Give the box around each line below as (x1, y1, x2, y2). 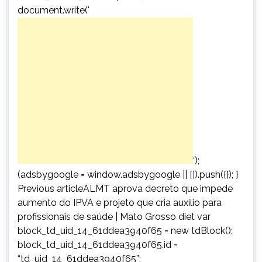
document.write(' (18, 4, 89, 16)
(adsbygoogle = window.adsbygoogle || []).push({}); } (18, 168, 238, 180)
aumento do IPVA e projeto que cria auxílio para (18, 196, 222, 208)
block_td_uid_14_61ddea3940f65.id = (18, 239, 178, 250)
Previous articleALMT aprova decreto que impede (18, 182, 233, 194)
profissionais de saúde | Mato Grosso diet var (18, 211, 211, 222)
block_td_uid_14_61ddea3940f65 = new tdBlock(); (18, 225, 233, 236)
